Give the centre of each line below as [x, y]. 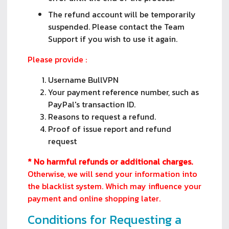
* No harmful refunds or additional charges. [110, 161]
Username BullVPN [83, 79]
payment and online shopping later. [94, 198]
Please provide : [57, 59]
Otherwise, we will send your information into [112, 174]
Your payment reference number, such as [123, 92]
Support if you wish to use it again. [113, 39]
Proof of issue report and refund [110, 129]
